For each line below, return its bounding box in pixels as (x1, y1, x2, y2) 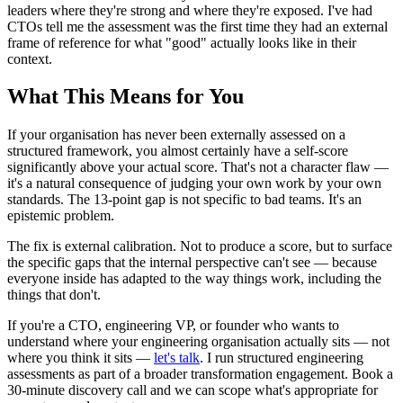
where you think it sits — (7, 350, 154, 366)
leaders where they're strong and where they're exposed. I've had (7, 2, 372, 18)
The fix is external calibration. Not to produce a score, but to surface (7, 238, 392, 255)
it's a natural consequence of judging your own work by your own (7, 175, 381, 192)
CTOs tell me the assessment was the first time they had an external (7, 18, 388, 34)
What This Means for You (7, 85, 244, 109)
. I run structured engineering (200, 350, 363, 366)
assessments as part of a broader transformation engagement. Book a (7, 366, 393, 382)
